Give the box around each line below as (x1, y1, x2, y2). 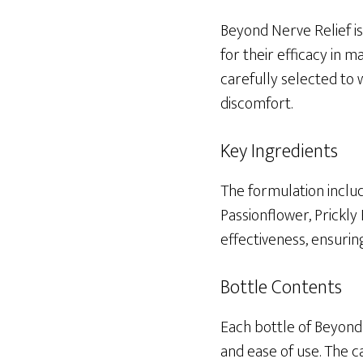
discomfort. (220, 90, 293, 118)
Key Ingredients (220, 135, 338, 169)
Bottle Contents (220, 271, 342, 305)
